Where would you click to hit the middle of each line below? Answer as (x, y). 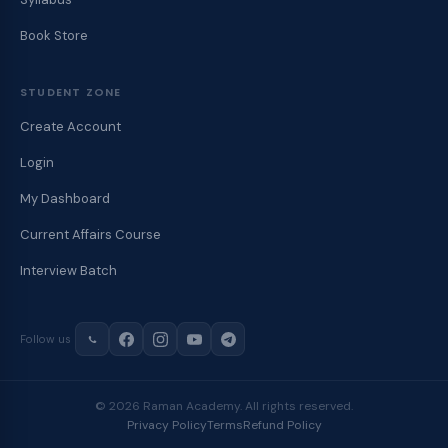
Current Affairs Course (90, 234)
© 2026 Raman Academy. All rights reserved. (224, 406)
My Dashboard (65, 198)
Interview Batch (68, 270)
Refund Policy (282, 425)
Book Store (54, 35)
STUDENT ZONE (71, 92)
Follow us (45, 338)
